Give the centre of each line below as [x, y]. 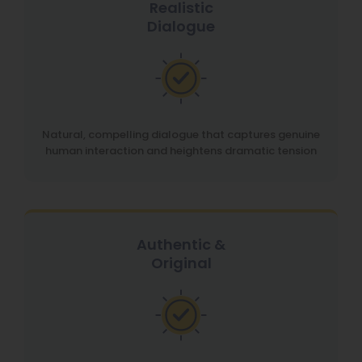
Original [181, 263]
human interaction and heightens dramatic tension [181, 151]
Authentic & [181, 244]
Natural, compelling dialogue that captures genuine [181, 135]
